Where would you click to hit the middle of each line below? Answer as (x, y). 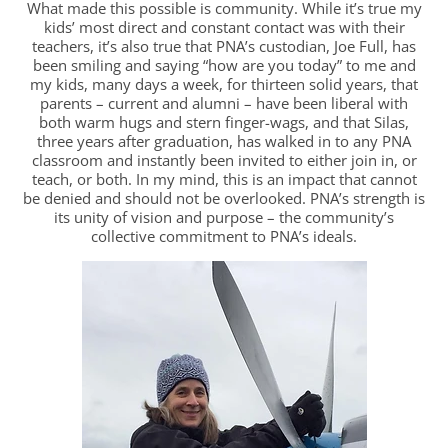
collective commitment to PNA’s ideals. (224, 235)
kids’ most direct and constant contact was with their (224, 26)
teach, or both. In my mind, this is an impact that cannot (224, 178)
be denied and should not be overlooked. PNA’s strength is (224, 197)
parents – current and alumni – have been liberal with (224, 102)
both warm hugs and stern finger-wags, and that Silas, (224, 121)
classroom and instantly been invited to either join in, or (224, 159)
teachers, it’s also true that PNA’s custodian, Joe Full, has (224, 45)
